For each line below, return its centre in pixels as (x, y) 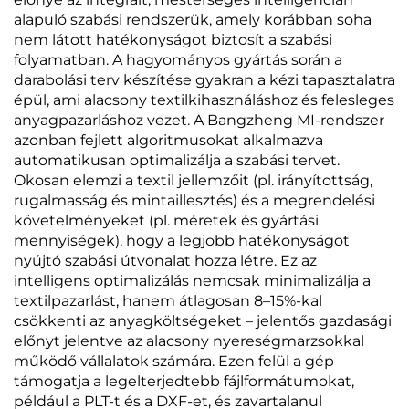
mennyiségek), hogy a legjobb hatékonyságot (182, 240)
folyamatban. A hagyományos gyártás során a (178, 59)
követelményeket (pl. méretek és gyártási (166, 220)
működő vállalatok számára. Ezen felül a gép (174, 361)
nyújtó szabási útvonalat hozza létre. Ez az (165, 260)
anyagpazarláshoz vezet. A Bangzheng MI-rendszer (199, 120)
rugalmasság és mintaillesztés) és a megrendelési (194, 200)
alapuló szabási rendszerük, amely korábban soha (193, 19)
